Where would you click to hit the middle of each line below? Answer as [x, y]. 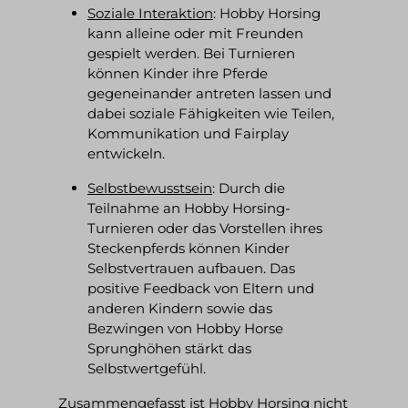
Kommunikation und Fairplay [188, 133]
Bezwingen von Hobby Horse [185, 328]
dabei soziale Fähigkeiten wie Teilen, [211, 113]
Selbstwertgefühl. [148, 368]
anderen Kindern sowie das [180, 308]
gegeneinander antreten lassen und [209, 93]
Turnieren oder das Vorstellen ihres [205, 228]
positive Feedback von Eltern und [201, 288]
